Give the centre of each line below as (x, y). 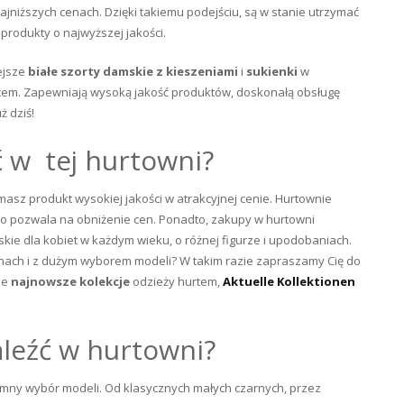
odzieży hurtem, (176, 281)
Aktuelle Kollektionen (289, 281)
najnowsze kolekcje (70, 281)
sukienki (272, 71)
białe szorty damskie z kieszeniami (133, 71)
